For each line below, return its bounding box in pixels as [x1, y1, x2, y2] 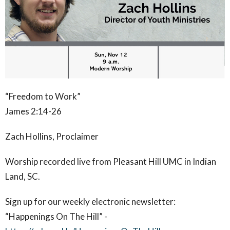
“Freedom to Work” [5, 90, 81, 102]
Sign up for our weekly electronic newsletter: [5, 196, 176, 207]
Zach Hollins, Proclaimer [5, 130, 99, 142]
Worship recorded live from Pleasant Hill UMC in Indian [5, 156, 216, 167]
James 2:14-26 [5, 105, 62, 117]
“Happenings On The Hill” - [5, 210, 107, 222]
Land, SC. [5, 170, 40, 182]
